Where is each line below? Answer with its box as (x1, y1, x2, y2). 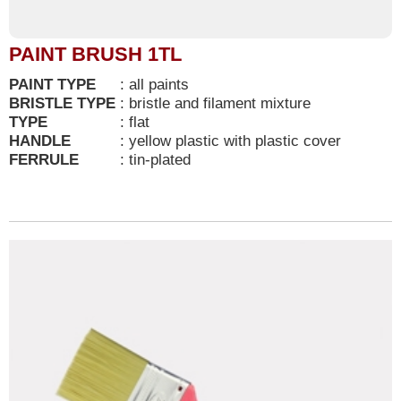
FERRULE (9, 149, 79, 168)
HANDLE (9, 131, 71, 149)
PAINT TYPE (9, 74, 96, 93)
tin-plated (129, 149, 191, 168)
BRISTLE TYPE (9, 93, 115, 112)
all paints (129, 74, 193, 93)
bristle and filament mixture (129, 93, 315, 112)
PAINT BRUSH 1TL (9, 42, 182, 65)
